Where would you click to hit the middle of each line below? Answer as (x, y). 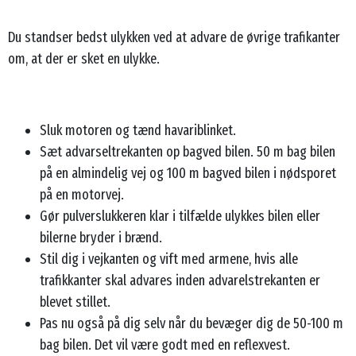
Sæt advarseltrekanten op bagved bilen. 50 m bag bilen (188, 151)
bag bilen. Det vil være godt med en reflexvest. (165, 344)
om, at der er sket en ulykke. (84, 58)
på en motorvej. (82, 194)
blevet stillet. (75, 302)
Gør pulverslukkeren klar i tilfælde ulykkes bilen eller (180, 216)
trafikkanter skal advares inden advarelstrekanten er (180, 280)
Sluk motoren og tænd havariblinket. (138, 130)
